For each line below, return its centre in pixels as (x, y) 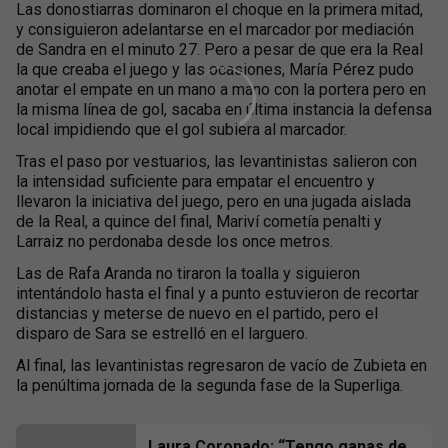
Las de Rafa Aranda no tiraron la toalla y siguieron (188, 273)
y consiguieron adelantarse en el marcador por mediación (215, 29)
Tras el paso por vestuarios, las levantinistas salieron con (216, 161)
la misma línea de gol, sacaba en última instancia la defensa (224, 109)
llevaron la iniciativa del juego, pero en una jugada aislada (213, 201)
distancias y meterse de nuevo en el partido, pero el (197, 313)
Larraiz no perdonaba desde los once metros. (174, 241)
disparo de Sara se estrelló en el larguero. (162, 333)
